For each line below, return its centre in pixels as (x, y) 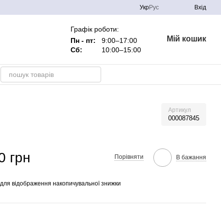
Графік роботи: (94, 29)
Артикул (180, 110)
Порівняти (129, 157)
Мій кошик (186, 39)
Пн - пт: (84, 40)
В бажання (191, 157)
